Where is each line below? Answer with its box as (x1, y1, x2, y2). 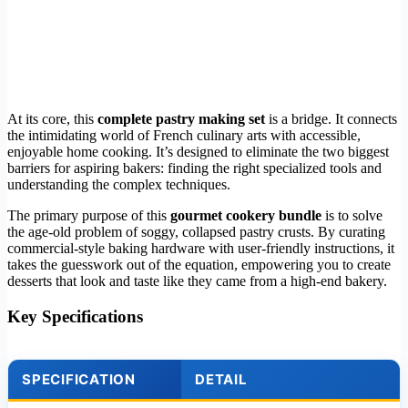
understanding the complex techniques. (7, 177, 230, 193)
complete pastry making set (97, 111, 265, 127)
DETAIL (195, 371, 248, 389)
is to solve (321, 208, 382, 224)
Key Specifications (7, 307, 143, 327)
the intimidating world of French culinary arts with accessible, (7, 127, 361, 144)
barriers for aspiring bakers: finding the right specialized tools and (7, 160, 382, 177)
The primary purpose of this (7, 208, 170, 224)
